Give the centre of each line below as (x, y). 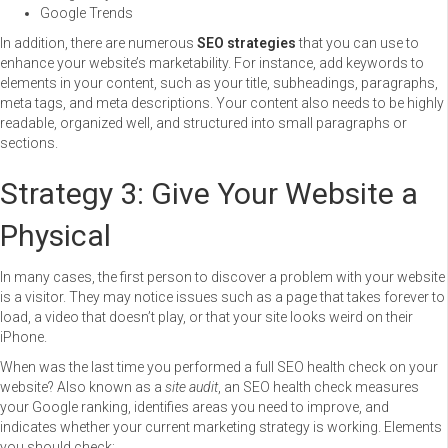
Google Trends (86, 12)
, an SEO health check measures (318, 386)
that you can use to (357, 42)
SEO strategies (245, 42)
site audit (191, 386)
